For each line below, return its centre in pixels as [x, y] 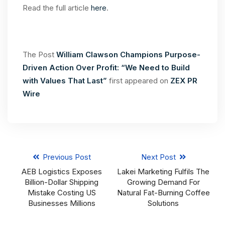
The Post [39, 54]
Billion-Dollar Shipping [62, 182]
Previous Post [66, 157]
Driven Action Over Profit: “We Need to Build [106, 67]
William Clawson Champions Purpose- [128, 54]
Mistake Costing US [62, 192]
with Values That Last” [66, 80]
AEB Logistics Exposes [62, 171]
